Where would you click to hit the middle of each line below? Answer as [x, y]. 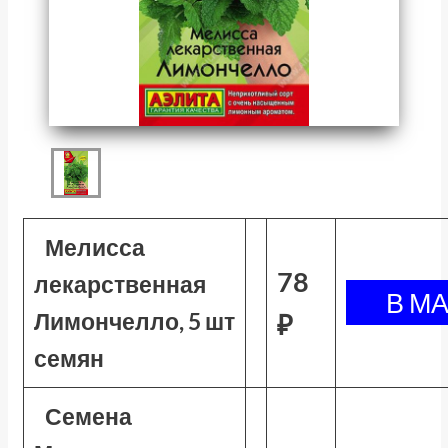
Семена [89, 416]
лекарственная [119, 284]
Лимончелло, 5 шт [134, 321]
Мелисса [95, 247]
